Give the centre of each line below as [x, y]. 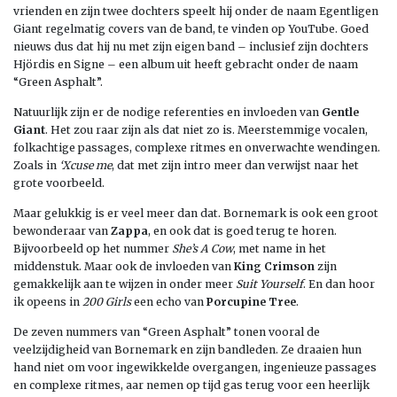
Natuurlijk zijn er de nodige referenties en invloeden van [167, 112]
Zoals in [36, 165]
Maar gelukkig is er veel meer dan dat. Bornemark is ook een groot [196, 213]
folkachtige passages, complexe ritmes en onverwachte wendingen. [197, 147]
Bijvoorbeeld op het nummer [93, 248]
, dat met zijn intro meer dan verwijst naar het [235, 165]
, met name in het [280, 248]
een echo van [169, 301]
